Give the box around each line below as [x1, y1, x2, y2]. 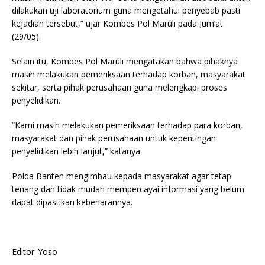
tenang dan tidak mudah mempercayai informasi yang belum [12, 183, 244, 195]
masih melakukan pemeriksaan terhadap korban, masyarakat [12, 68, 245, 80]
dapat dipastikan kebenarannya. [12, 196, 132, 208]
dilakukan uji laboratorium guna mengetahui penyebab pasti [12, 4, 240, 16]
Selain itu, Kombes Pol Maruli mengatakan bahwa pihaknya [12, 55, 238, 67]
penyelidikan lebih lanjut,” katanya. [12, 145, 142, 157]
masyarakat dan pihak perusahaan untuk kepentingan [12, 132, 216, 144]
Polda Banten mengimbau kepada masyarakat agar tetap [12, 170, 231, 182]
